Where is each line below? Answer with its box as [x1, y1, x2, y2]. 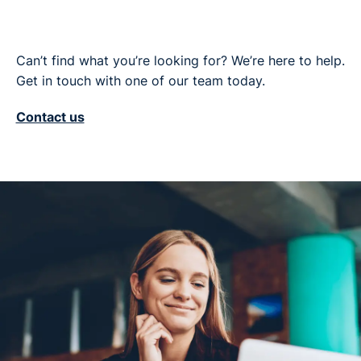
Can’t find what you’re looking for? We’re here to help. [15, 53, 345, 69]
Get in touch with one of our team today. [15, 73, 265, 89]
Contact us [15, 110, 85, 126]
